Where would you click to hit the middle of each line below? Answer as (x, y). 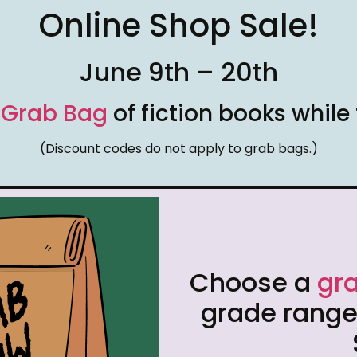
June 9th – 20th (178, 73)
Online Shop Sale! (178, 26)
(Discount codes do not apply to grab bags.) (178, 149)
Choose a (253, 282)
